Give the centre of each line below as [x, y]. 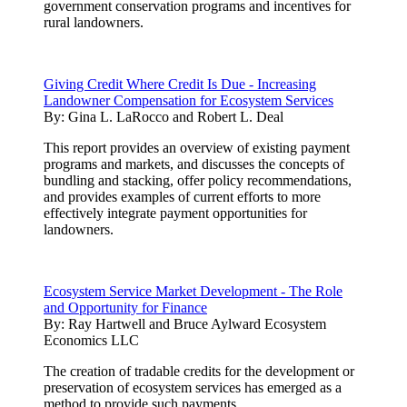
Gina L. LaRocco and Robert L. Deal [176, 116]
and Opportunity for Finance [125, 307]
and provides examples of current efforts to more [182, 196]
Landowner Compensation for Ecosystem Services [189, 100]
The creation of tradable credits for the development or [199, 371]
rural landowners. [94, 22]
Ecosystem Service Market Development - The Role [193, 291]
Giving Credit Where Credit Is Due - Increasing [180, 84]
